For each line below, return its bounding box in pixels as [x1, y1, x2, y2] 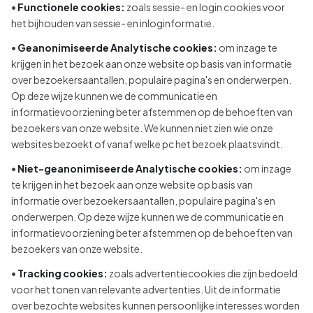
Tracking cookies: [17, 267, 108, 279]
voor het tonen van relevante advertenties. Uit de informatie [11, 283, 281, 296]
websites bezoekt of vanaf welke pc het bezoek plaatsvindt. [11, 138, 283, 150]
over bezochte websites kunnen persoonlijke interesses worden [11, 299, 300, 312]
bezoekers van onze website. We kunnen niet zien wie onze [11, 122, 273, 134]
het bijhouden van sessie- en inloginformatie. [11, 17, 214, 29]
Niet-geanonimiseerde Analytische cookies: [17, 162, 242, 175]
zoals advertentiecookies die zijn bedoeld [108, 267, 298, 279]
